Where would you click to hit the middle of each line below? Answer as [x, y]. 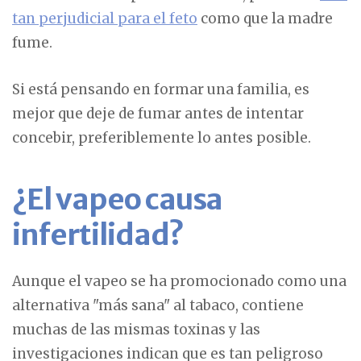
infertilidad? [98, 234]
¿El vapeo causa [117, 199]
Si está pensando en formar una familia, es [161, 89]
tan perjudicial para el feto [105, 18]
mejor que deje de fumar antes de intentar [158, 113]
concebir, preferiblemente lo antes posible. [162, 137]
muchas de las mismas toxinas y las [136, 329]
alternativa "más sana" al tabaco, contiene [158, 305]
